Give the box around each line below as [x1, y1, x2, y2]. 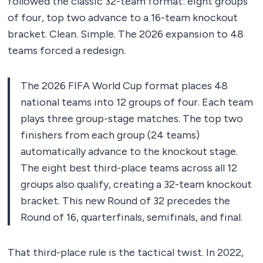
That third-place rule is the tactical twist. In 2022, [8, 246, 244, 259]
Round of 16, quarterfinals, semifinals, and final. [21, 211, 242, 224]
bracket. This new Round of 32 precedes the [21, 194, 230, 208]
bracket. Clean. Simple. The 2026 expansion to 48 [8, 28, 244, 41]
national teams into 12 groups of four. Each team [21, 96, 253, 109]
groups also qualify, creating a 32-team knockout [21, 178, 252, 191]
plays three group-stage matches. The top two [21, 112, 243, 126]
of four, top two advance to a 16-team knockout [8, 11, 238, 25]
